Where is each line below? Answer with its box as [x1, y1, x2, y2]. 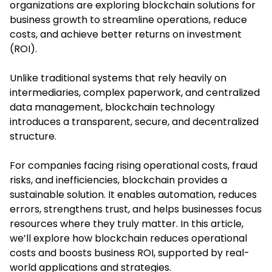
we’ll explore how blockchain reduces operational [10, 231, 247, 245]
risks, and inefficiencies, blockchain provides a [10, 172, 227, 187]
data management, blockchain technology [10, 100, 215, 114]
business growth [10, 12, 87, 27]
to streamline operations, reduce [87, 12, 247, 27]
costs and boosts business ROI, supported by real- [10, 245, 250, 260]
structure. [10, 129, 56, 143]
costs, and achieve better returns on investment [10, 27, 242, 41]
